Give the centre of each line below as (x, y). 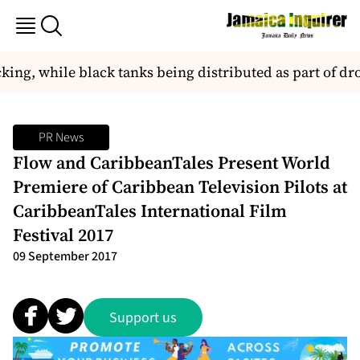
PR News (61, 137)
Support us (143, 317)
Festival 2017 (63, 235)
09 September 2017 (65, 256)
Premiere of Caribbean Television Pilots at (180, 186)
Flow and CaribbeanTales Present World (172, 162)
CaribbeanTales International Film (150, 211)
